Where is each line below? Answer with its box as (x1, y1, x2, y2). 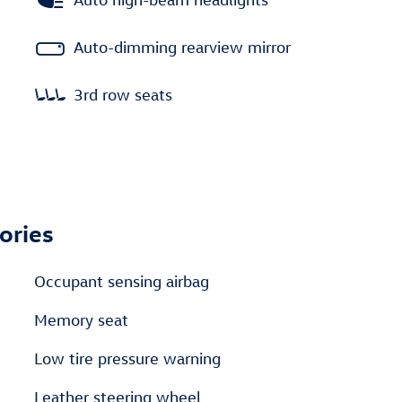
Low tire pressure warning (34, 349, 221, 368)
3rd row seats (74, 84, 172, 104)
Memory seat (34, 310, 128, 329)
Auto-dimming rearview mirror (74, 37, 291, 57)
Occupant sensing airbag (34, 272, 209, 291)
